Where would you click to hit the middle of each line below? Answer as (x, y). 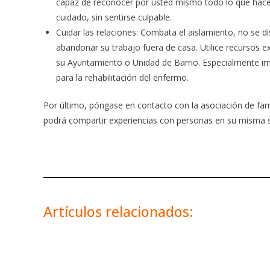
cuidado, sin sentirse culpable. (114, 17)
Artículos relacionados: (118, 212)
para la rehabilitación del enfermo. (122, 78)
